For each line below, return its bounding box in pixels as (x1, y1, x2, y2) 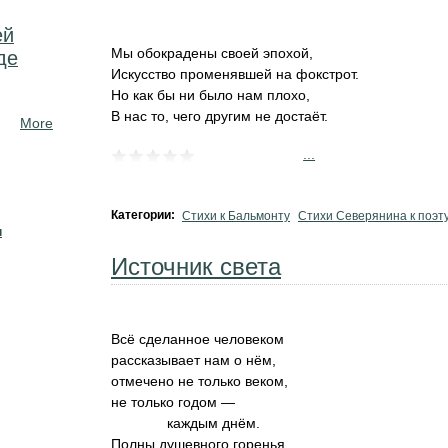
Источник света (111, 253, 281, 280)
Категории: (111, 208, 178, 222)
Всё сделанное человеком (111, 331, 284, 347)
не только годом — (111, 394, 235, 410)
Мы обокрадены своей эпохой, (111, 45, 313, 61)
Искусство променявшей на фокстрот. (111, 66, 359, 82)
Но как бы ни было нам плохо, (111, 87, 310, 103)
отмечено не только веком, (111, 373, 288, 389)
